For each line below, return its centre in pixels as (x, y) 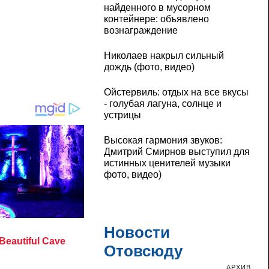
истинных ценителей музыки (167, 163)
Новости (137, 233)
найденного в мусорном (157, 8)
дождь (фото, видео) (149, 67)
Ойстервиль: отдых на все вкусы (176, 92)
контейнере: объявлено (156, 19)
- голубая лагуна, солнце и (162, 104)
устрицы (122, 115)
